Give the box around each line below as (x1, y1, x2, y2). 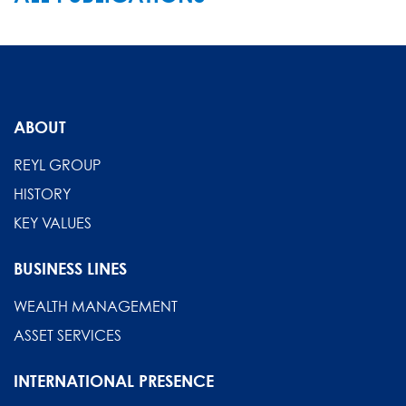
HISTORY (14, 184, 71, 203)
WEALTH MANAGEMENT (14, 296, 178, 315)
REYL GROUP (14, 155, 101, 174)
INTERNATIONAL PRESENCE (14, 370, 214, 391)
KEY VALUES (14, 213, 92, 232)
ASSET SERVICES (14, 325, 121, 344)
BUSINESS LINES (14, 257, 127, 278)
